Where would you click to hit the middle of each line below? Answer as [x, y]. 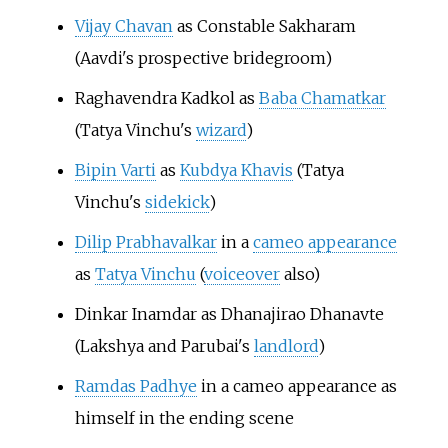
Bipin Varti [115, 169]
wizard [220, 129]
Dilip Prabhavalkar [145, 241]
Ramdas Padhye [135, 385]
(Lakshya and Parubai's [164, 345]
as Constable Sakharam [264, 25]
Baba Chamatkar [322, 97]
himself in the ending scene [184, 417]
